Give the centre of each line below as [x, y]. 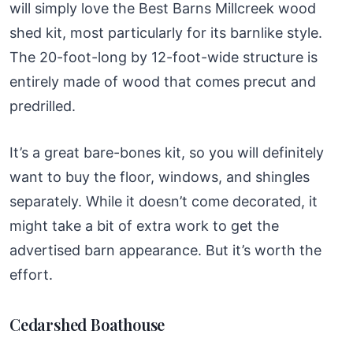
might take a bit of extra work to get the [144, 225]
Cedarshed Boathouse [87, 324]
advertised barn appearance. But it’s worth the [165, 250]
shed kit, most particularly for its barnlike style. [166, 32]
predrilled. [43, 106]
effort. [31, 274]
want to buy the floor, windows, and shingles [160, 176]
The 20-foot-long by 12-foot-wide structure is [163, 57]
